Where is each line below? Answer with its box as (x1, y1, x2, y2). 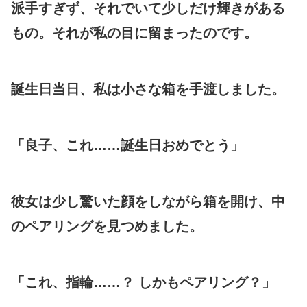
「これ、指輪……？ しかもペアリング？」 (11, 274, 275, 290)
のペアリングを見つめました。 (11, 218, 203, 234)
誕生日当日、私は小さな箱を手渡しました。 (11, 81, 285, 97)
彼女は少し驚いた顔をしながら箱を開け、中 (11, 193, 285, 209)
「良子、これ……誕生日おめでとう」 (11, 137, 244, 153)
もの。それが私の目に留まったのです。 (11, 25, 258, 40)
